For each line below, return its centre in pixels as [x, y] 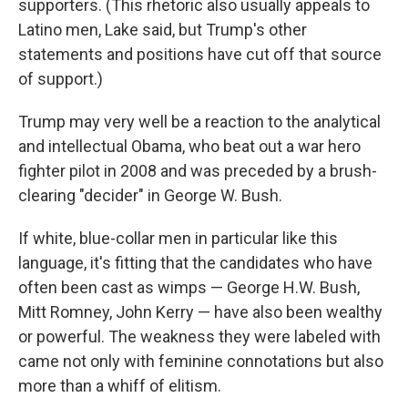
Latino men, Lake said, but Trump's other [163, 29]
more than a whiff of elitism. [120, 385]
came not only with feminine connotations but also [201, 361]
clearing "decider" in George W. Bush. [150, 195]
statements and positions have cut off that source [200, 54]
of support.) [61, 78]
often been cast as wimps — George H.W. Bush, [189, 287]
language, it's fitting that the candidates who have [195, 262]
